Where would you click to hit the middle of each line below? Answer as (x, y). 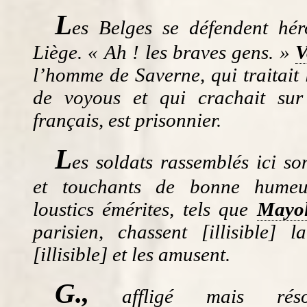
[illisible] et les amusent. (132, 254)
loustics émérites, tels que (145, 209)
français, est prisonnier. (127, 120)
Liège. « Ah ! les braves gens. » (164, 52)
